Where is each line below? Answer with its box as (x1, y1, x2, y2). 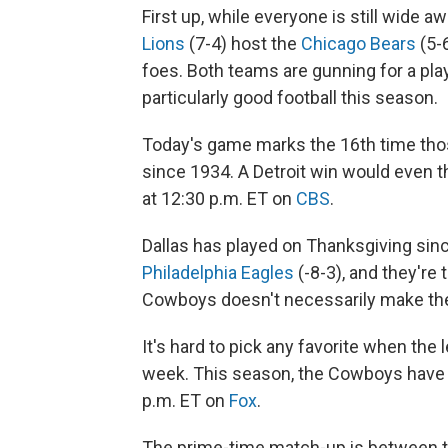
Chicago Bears (301, 33, 416, 55)
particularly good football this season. (142, 87, 438, 109)
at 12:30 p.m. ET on (142, 188, 296, 210)
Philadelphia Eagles (142, 262, 294, 284)
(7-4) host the (185, 33, 301, 55)
